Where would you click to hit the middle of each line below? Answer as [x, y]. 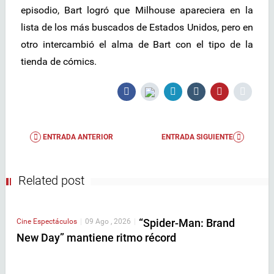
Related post [51, 181]
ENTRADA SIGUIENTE [197, 137]
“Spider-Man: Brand [187, 223]
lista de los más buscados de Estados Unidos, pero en [137, 28]
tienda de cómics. [59, 62]
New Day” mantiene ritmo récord [96, 238]
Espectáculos [55, 222]
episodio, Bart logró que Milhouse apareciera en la [137, 10]
